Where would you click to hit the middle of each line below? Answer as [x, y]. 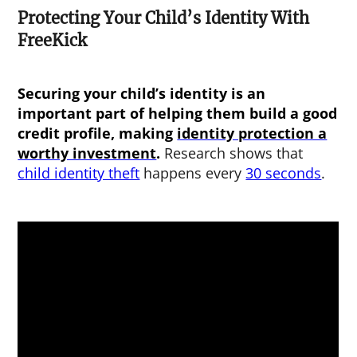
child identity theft [79, 173]
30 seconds [284, 173]
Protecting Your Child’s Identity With [164, 18]
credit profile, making [98, 133]
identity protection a [252, 133]
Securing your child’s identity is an [142, 94]
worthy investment [87, 153]
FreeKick [53, 41]
